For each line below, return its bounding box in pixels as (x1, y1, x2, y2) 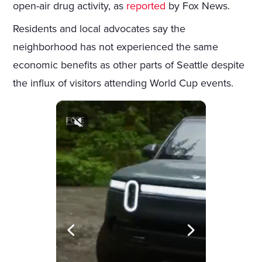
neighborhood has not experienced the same (13, 40, 219, 53)
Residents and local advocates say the (13, 22, 186, 35)
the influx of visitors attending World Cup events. (13, 76, 234, 89)
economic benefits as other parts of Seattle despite (13, 58, 245, 71)
